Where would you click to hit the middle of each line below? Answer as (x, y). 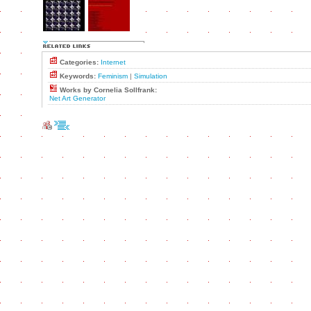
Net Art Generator (77, 98)
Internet (113, 62)
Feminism (113, 76)
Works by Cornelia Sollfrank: (108, 90)
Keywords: (78, 76)
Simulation (151, 76)
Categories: (79, 62)
